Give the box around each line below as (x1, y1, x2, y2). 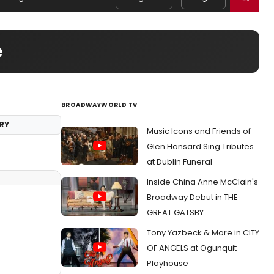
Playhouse (147, 257, 188, 269)
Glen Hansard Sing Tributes (147, 141, 254, 152)
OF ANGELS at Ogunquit (147, 242, 237, 254)
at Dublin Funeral (147, 156, 212, 168)
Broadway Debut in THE (147, 191, 238, 203)
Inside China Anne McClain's (147, 176, 258, 188)
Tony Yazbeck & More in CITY (147, 227, 259, 239)
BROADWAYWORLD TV (61, 100, 138, 109)
